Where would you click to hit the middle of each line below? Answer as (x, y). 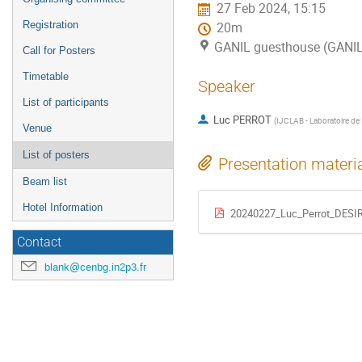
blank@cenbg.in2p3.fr (95, 267)
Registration (51, 25)
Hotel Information (63, 207)
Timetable (46, 76)
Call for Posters (59, 51)
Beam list (45, 181)
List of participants (66, 102)
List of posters (56, 155)
